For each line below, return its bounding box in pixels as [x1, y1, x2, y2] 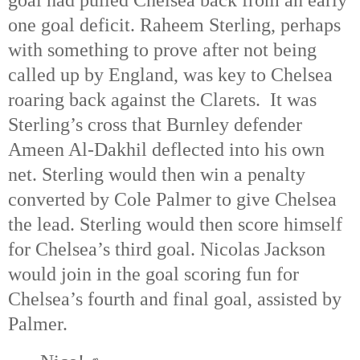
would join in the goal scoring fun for [8, 264, 299, 285]
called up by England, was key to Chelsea [8, 64, 333, 86]
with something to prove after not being [8, 39, 317, 61]
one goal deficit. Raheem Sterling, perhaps [8, 14, 341, 36]
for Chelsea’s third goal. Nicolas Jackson [8, 239, 325, 260]
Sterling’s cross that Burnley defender [8, 114, 302, 136]
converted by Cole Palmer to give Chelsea [8, 189, 337, 211]
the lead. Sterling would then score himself [8, 214, 342, 235]
